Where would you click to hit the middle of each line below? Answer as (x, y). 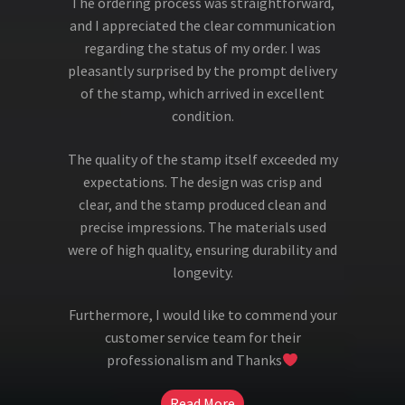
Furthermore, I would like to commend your (202, 315)
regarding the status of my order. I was (202, 47)
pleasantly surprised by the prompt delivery (202, 70)
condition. (202, 115)
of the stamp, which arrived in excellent (202, 93)
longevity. (202, 272)
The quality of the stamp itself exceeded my (202, 159)
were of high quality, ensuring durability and (202, 249)
